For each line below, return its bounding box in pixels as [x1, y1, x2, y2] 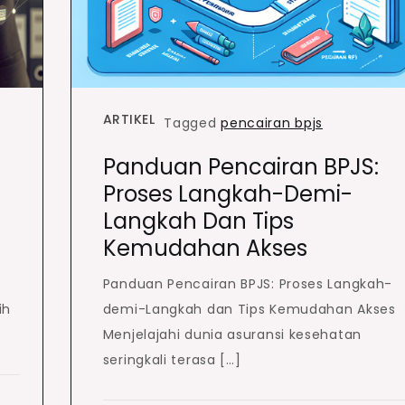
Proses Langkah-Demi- [102, 179, 353, 210]
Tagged [164, 114, 221, 133]
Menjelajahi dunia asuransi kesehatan [102, 325, 362, 344]
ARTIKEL [102, 110, 155, 129]
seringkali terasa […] [102, 351, 241, 370]
